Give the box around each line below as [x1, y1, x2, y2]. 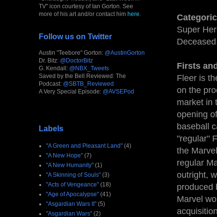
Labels [39, 124, 63, 133]
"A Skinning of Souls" [46, 171, 101, 178]
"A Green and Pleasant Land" [46, 142, 123, 149]
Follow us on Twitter [39, 32, 112, 41]
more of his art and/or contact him [39, 10, 127, 17]
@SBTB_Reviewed [63, 80, 114, 87]
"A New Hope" [46, 152, 83, 159]
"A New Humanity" [46, 161, 93, 169]
